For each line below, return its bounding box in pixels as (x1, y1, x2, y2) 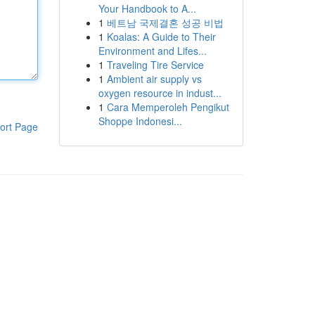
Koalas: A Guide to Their (106, 30, 216, 44)
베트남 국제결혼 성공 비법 (106, 15, 224, 30)
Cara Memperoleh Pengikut (106, 100, 229, 114)
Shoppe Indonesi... (98, 114, 182, 128)
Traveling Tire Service (106, 58, 204, 72)
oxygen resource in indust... (98, 86, 221, 100)
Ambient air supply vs (106, 72, 202, 86)
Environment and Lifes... (98, 44, 207, 58)
